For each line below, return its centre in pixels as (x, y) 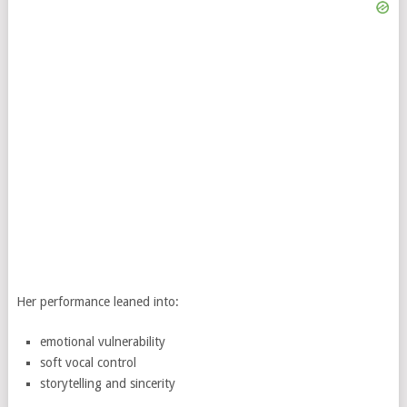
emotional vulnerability (103, 342)
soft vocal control (89, 362)
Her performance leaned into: (97, 302)
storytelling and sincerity (108, 383)
